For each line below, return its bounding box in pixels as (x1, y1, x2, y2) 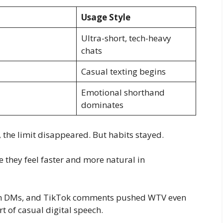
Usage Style (81, 11, 130, 23)
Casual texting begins (81, 66, 166, 78)
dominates (81, 99, 123, 111)
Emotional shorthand (81, 87, 165, 99)
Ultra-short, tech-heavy (81, 32, 171, 44)
